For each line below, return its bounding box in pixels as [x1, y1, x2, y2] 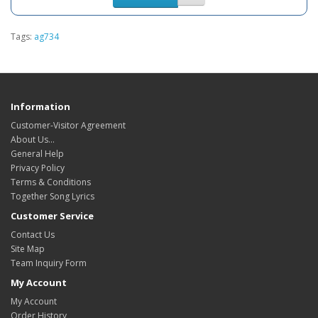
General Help [11, 148, 64, 160]
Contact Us [11, 229, 55, 241]
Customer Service [11, 209, 94, 223]
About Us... [11, 133, 55, 146]
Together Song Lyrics [11, 190, 94, 203]
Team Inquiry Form [11, 257, 87, 270]
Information [11, 100, 70, 114]
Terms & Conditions [11, 176, 91, 189]
